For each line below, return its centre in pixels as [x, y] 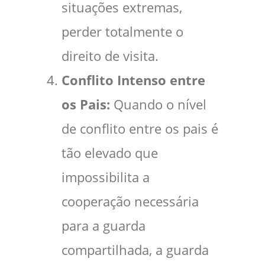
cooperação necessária [130, 202]
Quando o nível [158, 105]
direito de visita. [110, 56]
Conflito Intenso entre [133, 80]
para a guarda [104, 226]
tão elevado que [110, 153]
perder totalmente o [122, 32]
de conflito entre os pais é [140, 129]
